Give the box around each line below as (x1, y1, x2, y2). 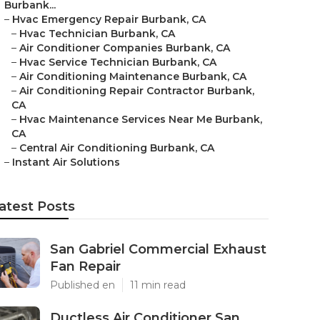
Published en (50, 279, 115, 291)
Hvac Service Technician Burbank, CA (19, 56, 216, 69)
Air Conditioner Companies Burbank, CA (19, 41, 230, 54)
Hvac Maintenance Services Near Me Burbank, (19, 113, 262, 126)
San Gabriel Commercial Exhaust (50, 241, 266, 257)
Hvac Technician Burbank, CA (19, 27, 175, 40)
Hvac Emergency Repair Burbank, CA (12, 13, 206, 26)
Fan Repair (50, 259, 121, 274)
